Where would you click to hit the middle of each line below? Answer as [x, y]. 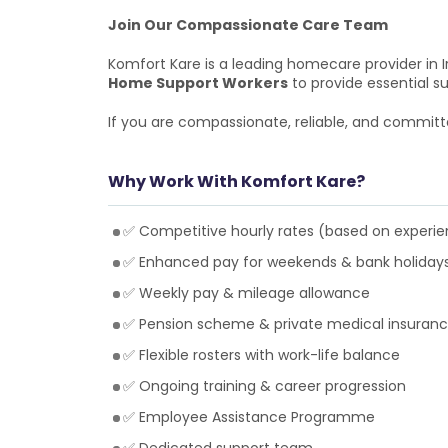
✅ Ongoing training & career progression [264, 386]
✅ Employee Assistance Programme [248, 417]
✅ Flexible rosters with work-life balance [261, 355]
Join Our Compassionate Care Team [247, 25]
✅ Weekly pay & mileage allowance [246, 293]
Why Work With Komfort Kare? [236, 181]
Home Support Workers [197, 83]
